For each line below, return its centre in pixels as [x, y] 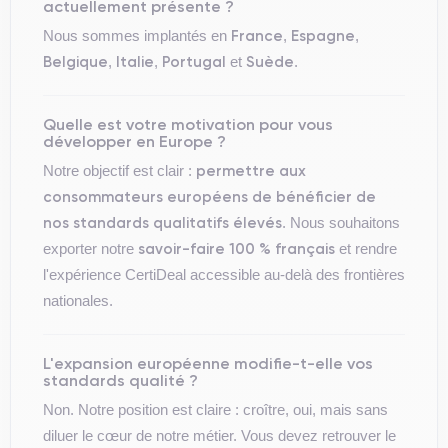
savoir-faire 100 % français [236, 248]
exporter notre [90, 248]
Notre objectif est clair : [119, 170]
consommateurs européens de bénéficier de [209, 196]
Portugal [194, 61]
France [257, 35]
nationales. [78, 300]
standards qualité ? [120, 380]
